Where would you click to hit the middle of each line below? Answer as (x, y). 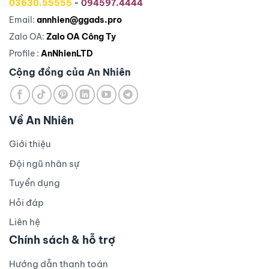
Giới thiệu (30, 144)
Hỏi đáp (26, 202)
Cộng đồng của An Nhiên (70, 72)
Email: (23, 20)
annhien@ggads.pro (79, 20)
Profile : (25, 53)
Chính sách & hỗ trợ (63, 240)
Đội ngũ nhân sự (44, 163)
